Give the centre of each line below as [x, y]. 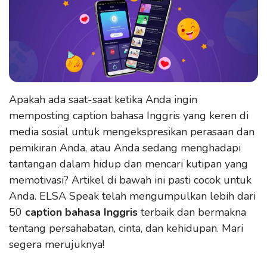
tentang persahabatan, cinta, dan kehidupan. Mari [126, 228]
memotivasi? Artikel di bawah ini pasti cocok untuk [130, 180]
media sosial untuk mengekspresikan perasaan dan [132, 132]
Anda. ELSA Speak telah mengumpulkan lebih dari [132, 196]
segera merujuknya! [57, 244]
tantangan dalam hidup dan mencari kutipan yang [128, 164]
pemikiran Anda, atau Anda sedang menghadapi [125, 148]
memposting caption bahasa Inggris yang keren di [129, 116]
